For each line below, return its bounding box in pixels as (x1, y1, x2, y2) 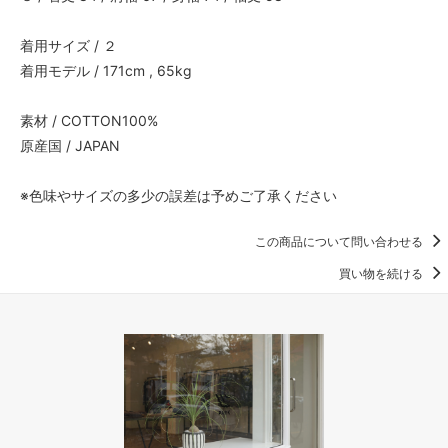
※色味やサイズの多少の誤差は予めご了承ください (20, 186, 337, 204)
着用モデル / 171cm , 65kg (20, 61, 192, 79)
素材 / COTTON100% (20, 111, 158, 129)
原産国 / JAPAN (20, 136, 120, 154)
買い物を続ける (339, 265, 426, 281)
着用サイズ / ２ (20, 36, 117, 54)
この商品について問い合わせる (255, 233, 426, 249)
